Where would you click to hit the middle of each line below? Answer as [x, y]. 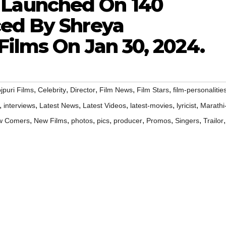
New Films [50, 121]
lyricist [186, 106]
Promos [159, 121]
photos [82, 121]
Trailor [213, 121]
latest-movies [151, 106]
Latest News [59, 106]
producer [128, 121]
